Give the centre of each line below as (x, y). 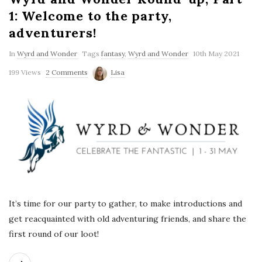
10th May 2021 (216, 54)
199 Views (25, 72)
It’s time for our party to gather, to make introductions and (125, 203)
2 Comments (67, 72)
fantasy (113, 54)
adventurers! (53, 33)
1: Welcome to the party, (91, 16)
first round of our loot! (54, 234)
